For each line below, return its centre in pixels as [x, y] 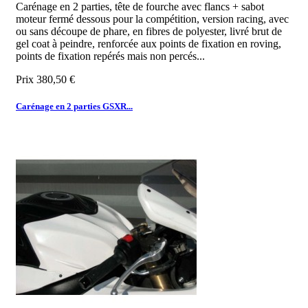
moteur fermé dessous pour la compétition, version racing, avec [152, 19]
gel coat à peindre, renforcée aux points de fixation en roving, [148, 43]
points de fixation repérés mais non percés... [110, 56]
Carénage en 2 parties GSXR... [74, 106]
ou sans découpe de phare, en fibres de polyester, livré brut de [149, 31]
